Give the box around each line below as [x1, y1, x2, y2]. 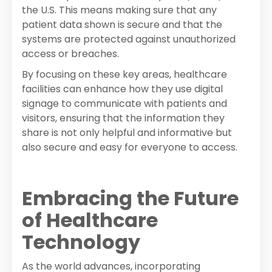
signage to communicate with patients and [22, 97, 227, 111]
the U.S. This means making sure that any [22, 3, 217, 18]
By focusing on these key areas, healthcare [22, 67, 227, 82]
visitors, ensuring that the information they [22, 111, 225, 126]
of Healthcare [22, 206, 158, 234]
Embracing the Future [22, 185, 239, 212]
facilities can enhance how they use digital [22, 82, 223, 97]
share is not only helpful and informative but [22, 126, 232, 140]
